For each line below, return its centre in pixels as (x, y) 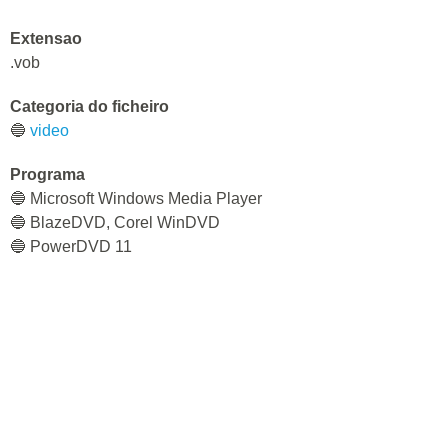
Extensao (46, 38)
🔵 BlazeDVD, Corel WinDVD (115, 222)
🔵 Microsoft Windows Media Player (136, 198)
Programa (47, 174)
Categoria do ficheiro (89, 106)
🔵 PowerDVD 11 (71, 246)
